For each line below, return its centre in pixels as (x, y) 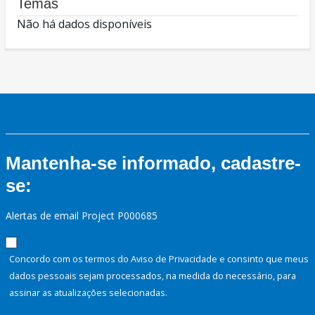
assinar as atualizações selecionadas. (88, 293)
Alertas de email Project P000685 (82, 216)
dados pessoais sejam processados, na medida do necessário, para (153, 276)
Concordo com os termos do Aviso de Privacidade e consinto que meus (159, 259)
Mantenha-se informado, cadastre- (153, 163)
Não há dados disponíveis (84, 24)
